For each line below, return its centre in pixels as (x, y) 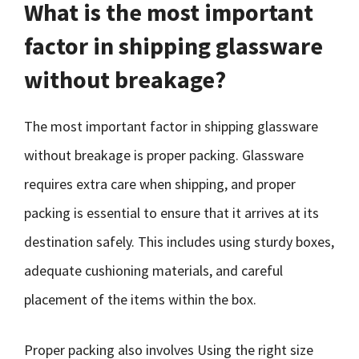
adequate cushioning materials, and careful (153, 270)
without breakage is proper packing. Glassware (164, 155)
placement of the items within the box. (140, 299)
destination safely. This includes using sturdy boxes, (179, 242)
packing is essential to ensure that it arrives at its (171, 213)
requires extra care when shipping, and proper (160, 184)
